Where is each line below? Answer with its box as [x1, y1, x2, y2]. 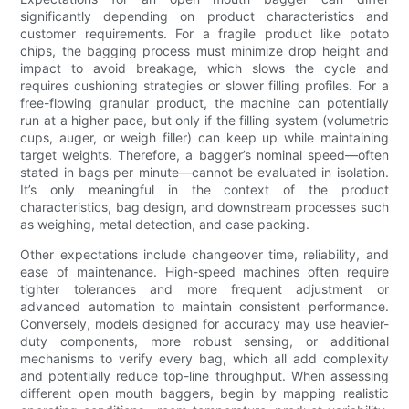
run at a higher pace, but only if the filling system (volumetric [20, 112, 389, 129]
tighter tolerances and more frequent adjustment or [20, 281, 389, 298]
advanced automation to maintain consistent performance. [20, 299, 389, 315]
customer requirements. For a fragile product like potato [20, 26, 389, 42]
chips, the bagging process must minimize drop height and [20, 43, 389, 59]
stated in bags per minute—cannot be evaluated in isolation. [20, 164, 389, 181]
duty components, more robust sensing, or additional [20, 333, 389, 350]
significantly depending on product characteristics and [20, 8, 389, 25]
